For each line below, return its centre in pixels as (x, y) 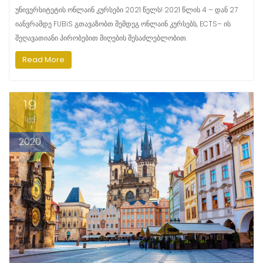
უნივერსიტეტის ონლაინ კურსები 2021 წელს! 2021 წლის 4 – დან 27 (127, 10)
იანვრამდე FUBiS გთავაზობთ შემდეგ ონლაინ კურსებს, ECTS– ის (123, 24)
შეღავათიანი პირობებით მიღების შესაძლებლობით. (101, 38)
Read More (43, 60)
